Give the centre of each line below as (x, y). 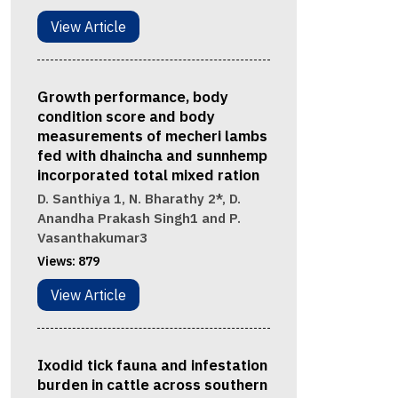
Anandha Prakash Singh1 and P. (139, 219)
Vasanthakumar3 (92, 238)
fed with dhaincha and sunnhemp (152, 156)
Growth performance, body (132, 97)
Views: (57, 262)
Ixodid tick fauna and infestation (152, 366)
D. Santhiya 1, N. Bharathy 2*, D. (139, 199)
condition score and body (126, 117)
